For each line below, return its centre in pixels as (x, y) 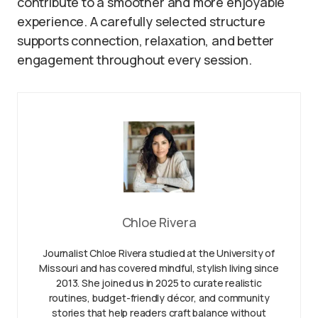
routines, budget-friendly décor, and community (159, 298)
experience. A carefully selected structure (141, 21)
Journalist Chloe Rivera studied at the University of (159, 253)
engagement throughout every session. (135, 60)
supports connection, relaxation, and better (146, 40)
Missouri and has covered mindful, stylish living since (159, 268)
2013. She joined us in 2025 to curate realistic (159, 283)
